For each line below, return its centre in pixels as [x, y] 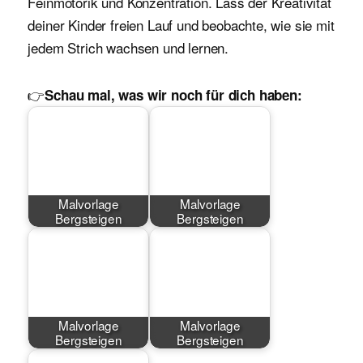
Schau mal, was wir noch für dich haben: [173, 95]
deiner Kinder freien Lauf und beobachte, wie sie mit [181, 25]
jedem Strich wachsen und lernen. [128, 48]
